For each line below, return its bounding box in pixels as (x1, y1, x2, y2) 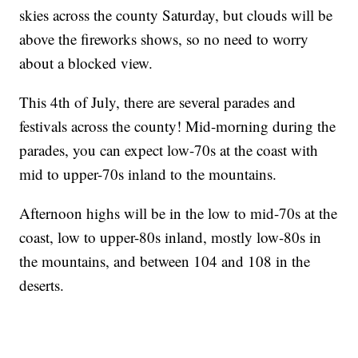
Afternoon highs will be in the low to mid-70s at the (19, 203, 338, 224)
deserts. (19, 275, 65, 296)
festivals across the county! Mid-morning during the (19, 116, 336, 137)
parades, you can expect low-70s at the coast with (19, 140, 319, 161)
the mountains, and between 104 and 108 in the (19, 251, 311, 272)
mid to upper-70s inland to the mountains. (19, 164, 277, 185)
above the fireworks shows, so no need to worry (19, 29, 309, 50)
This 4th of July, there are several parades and (19, 92, 296, 113)
